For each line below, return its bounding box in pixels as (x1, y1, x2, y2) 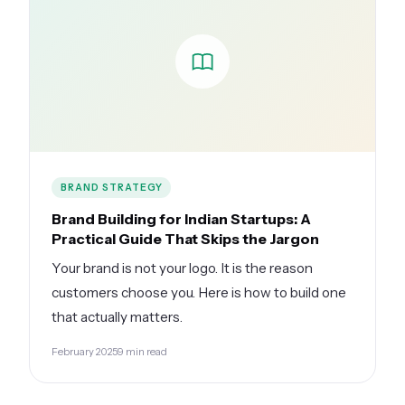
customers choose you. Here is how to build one (52, 284, 346, 302)
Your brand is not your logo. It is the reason (52, 259, 313, 278)
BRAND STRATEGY (60, 181, 163, 193)
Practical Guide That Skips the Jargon (52, 230, 319, 249)
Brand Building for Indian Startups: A (52, 210, 311, 229)
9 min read (118, 345, 167, 359)
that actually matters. (52, 308, 183, 326)
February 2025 (52, 345, 118, 359)
